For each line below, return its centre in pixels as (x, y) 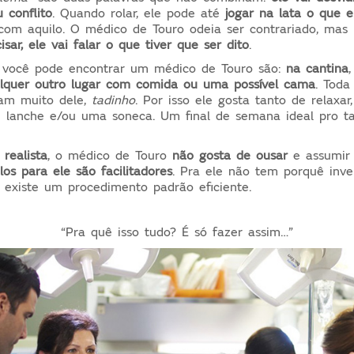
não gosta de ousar (230, 155)
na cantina (318, 68)
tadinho (114, 100)
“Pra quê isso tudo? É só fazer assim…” (177, 232)
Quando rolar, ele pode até (137, 13)
